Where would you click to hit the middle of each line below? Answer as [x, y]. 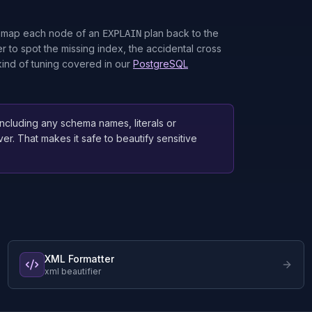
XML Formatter [79, 259]
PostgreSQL [161, 64]
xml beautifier [72, 271]
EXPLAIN [122, 33]
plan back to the [180, 33]
